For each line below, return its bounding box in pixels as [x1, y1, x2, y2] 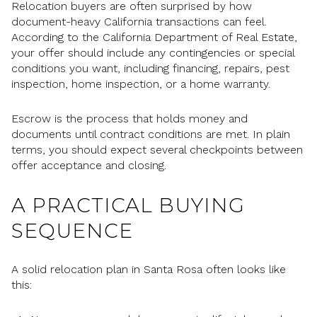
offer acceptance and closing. [11, 158, 166, 172]
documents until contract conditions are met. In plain [11, 127, 290, 141]
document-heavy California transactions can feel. [11, 15, 267, 29]
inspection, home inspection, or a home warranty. [11, 77, 270, 91]
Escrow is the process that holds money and [11, 111, 248, 125]
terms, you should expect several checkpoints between [11, 142, 303, 156]
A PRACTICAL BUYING [11, 192, 245, 217]
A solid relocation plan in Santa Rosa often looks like [11, 263, 286, 277]
